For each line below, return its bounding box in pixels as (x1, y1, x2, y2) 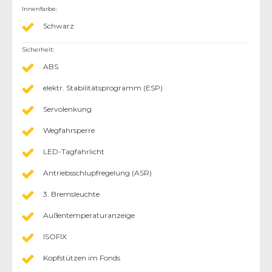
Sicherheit (22, 45, 53, 53)
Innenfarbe (22, 4, 56, 13)
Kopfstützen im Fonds (43, 253, 120, 262)
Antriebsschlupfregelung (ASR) (43, 168, 152, 177)
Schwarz (43, 21, 74, 30)
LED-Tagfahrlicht (43, 146, 104, 156)
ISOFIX (43, 231, 67, 241)
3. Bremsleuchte (43, 189, 100, 199)
